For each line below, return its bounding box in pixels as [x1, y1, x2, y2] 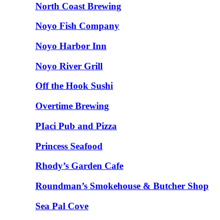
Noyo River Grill [35, 60, 103, 71]
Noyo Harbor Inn [35, 41, 107, 51]
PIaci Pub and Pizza [35, 120, 117, 131]
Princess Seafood [35, 140, 103, 151]
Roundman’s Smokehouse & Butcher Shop [35, 181, 209, 192]
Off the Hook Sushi [35, 81, 113, 91]
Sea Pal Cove [35, 200, 88, 211]
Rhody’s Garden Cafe [35, 161, 123, 171]
